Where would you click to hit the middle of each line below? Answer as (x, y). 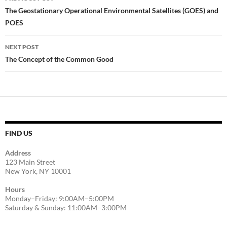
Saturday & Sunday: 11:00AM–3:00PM (66, 207)
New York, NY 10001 (38, 171)
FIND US (19, 133)
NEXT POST (22, 47)
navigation (36, 12)
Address (18, 153)
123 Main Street (30, 162)
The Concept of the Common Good (59, 59)
